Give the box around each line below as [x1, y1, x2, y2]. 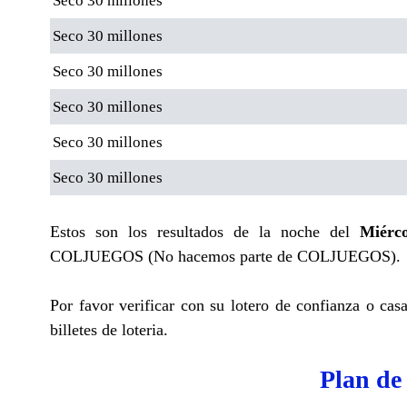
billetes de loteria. [50, 320, 168, 339]
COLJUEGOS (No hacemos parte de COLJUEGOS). [50, 246, 401, 265]
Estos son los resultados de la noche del [50, 222, 360, 241]
